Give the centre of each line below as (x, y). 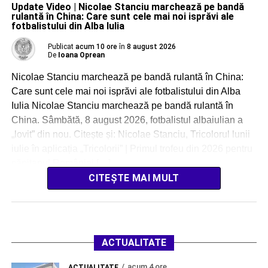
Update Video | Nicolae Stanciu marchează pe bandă (127, 7)
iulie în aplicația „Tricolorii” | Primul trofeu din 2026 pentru (132, 149)
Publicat (60, 47)
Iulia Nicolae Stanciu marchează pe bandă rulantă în (122, 106)
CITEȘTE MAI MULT (134, 178)
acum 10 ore (96, 47)
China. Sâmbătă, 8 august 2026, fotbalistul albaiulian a (127, 120)
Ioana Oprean (81, 55)
